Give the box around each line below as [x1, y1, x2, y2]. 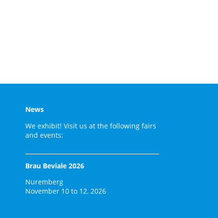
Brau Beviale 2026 [25, 161, 84, 170]
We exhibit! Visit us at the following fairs [25, 121, 156, 130]
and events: [25, 130, 63, 140]
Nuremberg [25, 177, 63, 187]
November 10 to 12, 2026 [25, 186, 106, 196]
